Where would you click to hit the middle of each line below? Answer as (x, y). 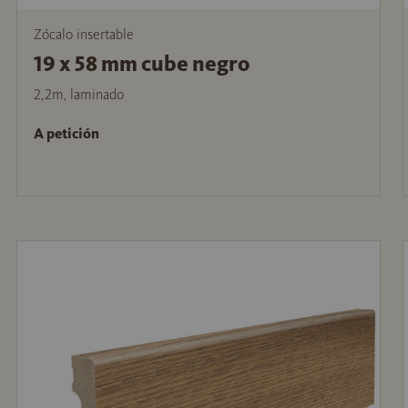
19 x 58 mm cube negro (141, 63)
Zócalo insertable (83, 34)
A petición (66, 133)
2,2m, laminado (78, 94)
